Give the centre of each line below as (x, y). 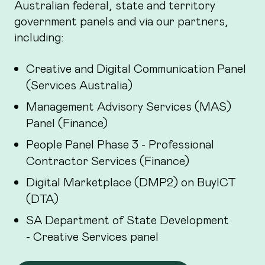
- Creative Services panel (94, 236)
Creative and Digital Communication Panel (136, 68)
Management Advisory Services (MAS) (129, 106)
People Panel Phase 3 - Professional (120, 143)
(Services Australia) (79, 84)
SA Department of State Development (127, 219)
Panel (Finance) (67, 122)
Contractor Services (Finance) (108, 160)
